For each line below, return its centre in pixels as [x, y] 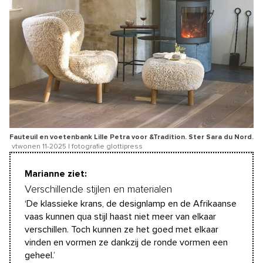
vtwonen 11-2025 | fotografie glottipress [77, 146]
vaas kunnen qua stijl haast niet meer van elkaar [120, 216]
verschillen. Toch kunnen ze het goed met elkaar [122, 229]
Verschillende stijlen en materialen [98, 189]
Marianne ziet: [56, 173]
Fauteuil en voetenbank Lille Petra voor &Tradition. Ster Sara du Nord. [131, 137]
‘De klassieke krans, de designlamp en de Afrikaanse [131, 203]
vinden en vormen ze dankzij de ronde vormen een [126, 242]
